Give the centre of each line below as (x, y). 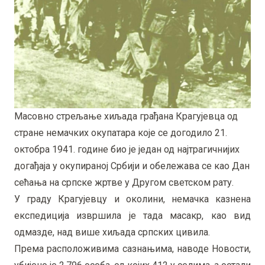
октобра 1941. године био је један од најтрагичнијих (127, 149)
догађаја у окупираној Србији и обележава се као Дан (132, 166)
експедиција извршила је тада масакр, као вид (132, 215)
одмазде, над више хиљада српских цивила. (112, 232)
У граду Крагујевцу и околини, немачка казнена (132, 199)
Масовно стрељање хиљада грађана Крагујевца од (126, 116)
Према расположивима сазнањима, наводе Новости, (132, 248)
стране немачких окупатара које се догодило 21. (121, 132)
